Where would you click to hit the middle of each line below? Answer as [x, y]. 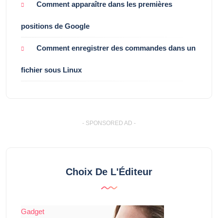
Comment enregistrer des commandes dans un [116, 48]
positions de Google [55, 26]
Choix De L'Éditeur [109, 172]
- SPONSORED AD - [109, 123]
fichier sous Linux [51, 70]
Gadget [33, 212]
